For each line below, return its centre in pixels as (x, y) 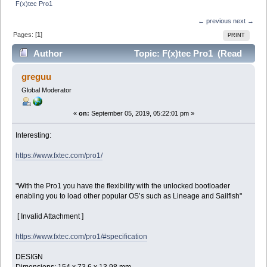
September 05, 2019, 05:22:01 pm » (142, 114)
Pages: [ (25, 34)
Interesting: (34, 136)
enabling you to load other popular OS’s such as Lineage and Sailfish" (129, 196)
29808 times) (43, 72)
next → (243, 21)
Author (48, 54)
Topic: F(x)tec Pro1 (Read (187, 54)
